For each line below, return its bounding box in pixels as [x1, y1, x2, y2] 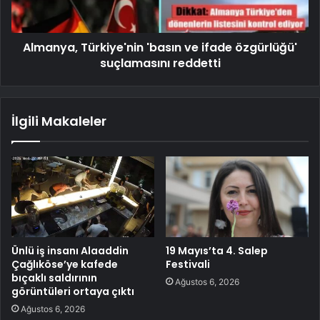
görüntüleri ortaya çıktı [11, 284, 134, 299]
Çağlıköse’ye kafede [11, 256, 118, 271]
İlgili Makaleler [11, 111, 106, 130]
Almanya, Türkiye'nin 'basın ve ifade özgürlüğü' [23, 39, 297, 56]
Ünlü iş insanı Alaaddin [11, 243, 129, 258]
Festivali [166, 256, 210, 271]
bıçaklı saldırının [11, 270, 97, 285]
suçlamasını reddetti [99, 54, 221, 71]
